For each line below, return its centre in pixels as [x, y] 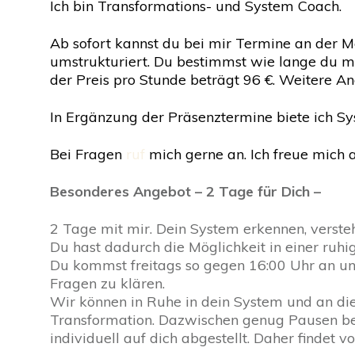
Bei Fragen [88, 154]
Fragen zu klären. [107, 283]
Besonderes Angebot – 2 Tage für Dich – [185, 191]
